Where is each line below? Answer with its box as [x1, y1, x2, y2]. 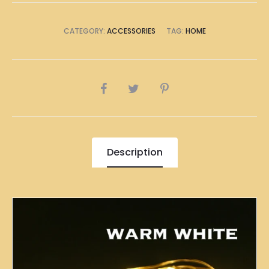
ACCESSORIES [106, 26, 156, 36]
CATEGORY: [63, 26, 107, 36]
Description [106, 145, 163, 159]
